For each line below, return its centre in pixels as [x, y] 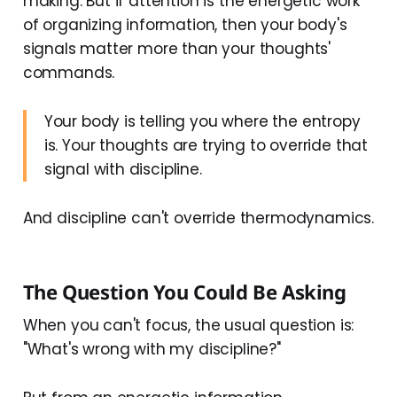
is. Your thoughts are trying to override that [206, 146]
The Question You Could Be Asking [184, 292]
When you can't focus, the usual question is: [188, 326]
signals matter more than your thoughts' [177, 49]
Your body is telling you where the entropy [202, 122]
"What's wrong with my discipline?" [152, 350]
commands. [69, 73]
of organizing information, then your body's [185, 25]
